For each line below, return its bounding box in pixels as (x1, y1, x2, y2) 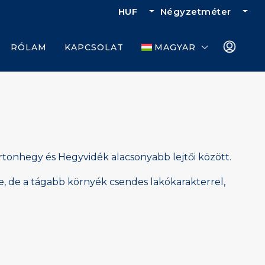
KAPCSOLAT (64, 42, 124, 53)
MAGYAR (154, 42, 196, 53)
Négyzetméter (160, 6, 231, 17)
